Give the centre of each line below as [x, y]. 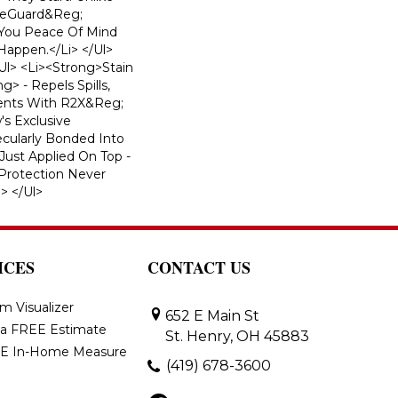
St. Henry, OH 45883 [237, 336]
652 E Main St [212, 315]
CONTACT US [199, 267]
